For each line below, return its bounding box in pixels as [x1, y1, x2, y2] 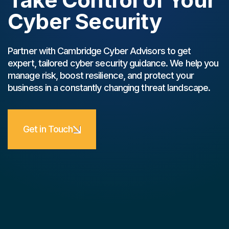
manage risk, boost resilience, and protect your [8, 70, 194, 81]
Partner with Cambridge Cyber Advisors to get [8, 45, 191, 56]
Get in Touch [23, 123, 73, 134]
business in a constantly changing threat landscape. [8, 82, 211, 93]
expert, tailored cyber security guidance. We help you [8, 57, 219, 68]
